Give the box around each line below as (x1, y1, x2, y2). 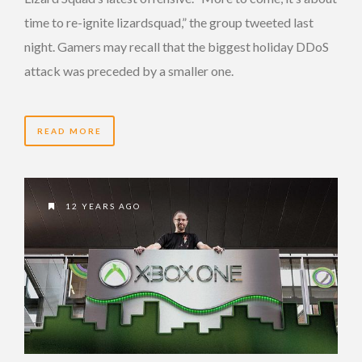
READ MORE (37, 126, 102, 137)
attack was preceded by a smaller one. (24, 63, 234, 79)
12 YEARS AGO (62, 200, 141, 211)
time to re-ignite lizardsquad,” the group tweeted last (24, 15, 314, 31)
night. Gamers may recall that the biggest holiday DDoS (24, 39, 329, 55)
